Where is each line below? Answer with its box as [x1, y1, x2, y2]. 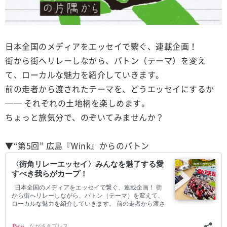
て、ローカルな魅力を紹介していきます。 [5, 68, 164, 81]
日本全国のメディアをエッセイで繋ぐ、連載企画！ [5, 40, 198, 52]
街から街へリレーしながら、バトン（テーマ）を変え [5, 54, 206, 66]
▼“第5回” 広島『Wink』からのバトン [5, 139, 149, 152]
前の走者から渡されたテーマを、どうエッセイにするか [5, 82, 214, 95]
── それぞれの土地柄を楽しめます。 [5, 96, 149, 109]
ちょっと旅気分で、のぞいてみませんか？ [5, 110, 164, 123]
